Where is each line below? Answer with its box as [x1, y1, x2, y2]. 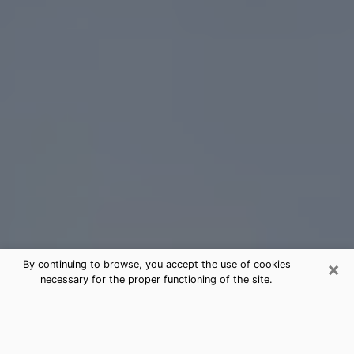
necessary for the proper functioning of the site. [40, 273, 273, 285]
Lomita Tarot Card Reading [12, 295, 253, 318]
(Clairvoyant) [12, 317, 130, 340]
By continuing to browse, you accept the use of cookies [22, 258, 291, 270]
